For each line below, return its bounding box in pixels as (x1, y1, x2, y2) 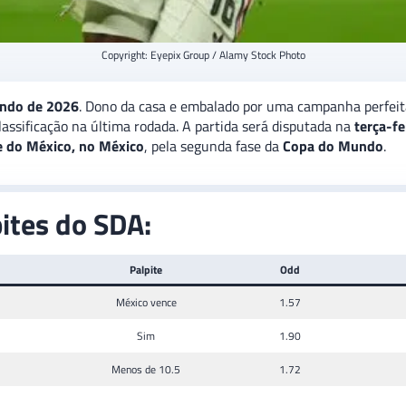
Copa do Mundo (283, 135, 383, 158)
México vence (115, 294, 177, 312)
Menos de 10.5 (111, 361, 180, 379)
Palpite (130, 261, 162, 279)
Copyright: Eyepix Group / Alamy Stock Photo (101, 46, 305, 64)
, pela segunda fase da (144, 135, 283, 158)
